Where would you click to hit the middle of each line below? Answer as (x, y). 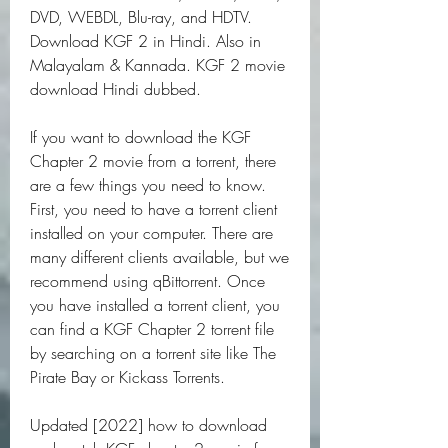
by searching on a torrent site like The (153, 353)
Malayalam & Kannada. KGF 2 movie (157, 65)
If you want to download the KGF (140, 137)
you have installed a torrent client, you (155, 305)
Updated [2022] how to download (148, 425)
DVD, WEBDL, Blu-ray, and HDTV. (141, 17)
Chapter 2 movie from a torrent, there (153, 161)
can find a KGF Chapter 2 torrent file (152, 329)
